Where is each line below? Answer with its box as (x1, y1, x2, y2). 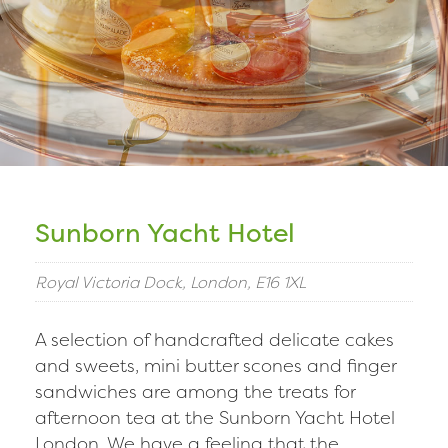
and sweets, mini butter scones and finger (35, 353, 396, 378)
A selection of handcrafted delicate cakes (35, 327, 394, 352)
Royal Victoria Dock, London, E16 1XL (35, 271, 306, 293)
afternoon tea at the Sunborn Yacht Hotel (35, 405, 395, 430)
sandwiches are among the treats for (35, 379, 355, 404)
